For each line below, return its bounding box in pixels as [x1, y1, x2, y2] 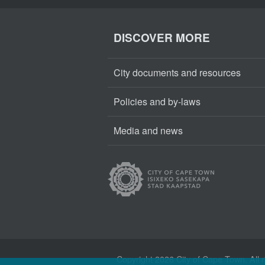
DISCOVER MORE [114, 30, 210, 46]
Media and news [114, 124, 183, 137]
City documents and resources [114, 66, 241, 79]
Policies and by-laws [114, 95, 201, 108]
